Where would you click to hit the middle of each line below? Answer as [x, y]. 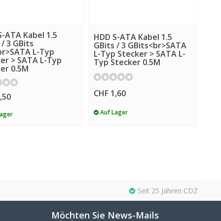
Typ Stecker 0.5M [127, 62]
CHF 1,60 [110, 93]
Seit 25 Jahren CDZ [168, 191]
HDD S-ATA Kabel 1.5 [133, 37]
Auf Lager [113, 112]
